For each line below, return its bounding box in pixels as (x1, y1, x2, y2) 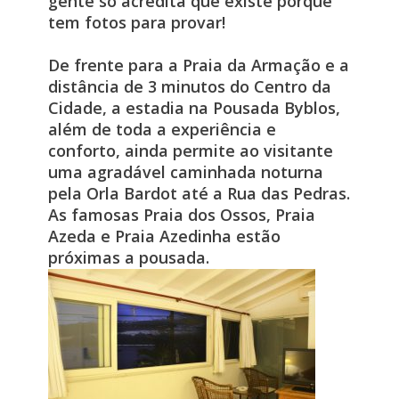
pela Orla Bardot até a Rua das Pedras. (47, 182, 350, 204)
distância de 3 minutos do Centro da (47, 75, 331, 97)
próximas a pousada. (47, 246, 214, 268)
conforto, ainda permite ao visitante (47, 139, 333, 161)
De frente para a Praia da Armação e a (47, 53, 349, 76)
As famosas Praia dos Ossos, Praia (47, 203, 315, 225)
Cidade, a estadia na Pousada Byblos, (47, 96, 340, 118)
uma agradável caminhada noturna (47, 160, 323, 183)
